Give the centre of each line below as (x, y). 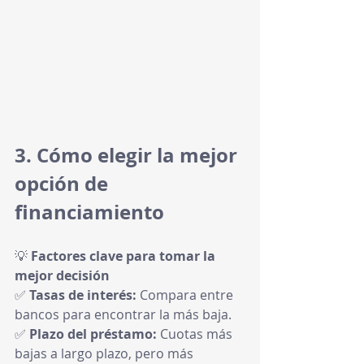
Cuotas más (196, 334)
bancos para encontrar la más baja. (123, 314)
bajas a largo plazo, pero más (106, 353)
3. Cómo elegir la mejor (128, 155)
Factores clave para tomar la (125, 256)
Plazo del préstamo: (93, 334)
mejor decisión (62, 275)
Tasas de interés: (83, 295)
